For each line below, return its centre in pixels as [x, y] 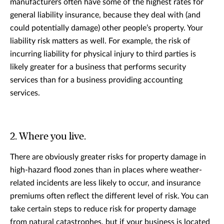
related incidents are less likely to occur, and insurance [105, 183]
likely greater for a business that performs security [98, 67]
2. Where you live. [48, 136]
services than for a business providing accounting [96, 80]
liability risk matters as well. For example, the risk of [100, 41]
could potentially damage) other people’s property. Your [106, 28]
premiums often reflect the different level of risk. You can [109, 196]
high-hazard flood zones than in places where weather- [106, 170]
